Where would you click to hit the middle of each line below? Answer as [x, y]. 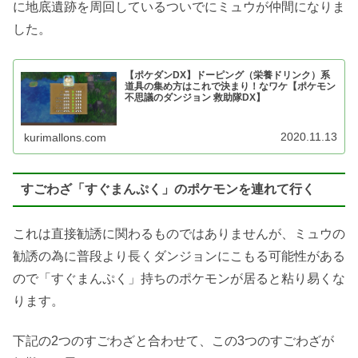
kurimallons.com [66, 137]
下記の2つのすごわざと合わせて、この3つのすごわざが [173, 341]
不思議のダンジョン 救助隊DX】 [195, 97]
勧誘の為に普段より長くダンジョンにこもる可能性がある [179, 256]
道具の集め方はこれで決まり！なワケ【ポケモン [231, 86]
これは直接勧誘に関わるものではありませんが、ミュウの [179, 233]
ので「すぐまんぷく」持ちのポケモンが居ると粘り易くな [179, 278]
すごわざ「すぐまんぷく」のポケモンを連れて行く [167, 189]
